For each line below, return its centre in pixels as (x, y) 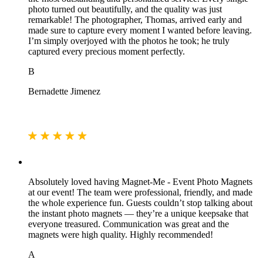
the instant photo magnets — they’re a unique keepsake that (138, 214)
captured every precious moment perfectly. (107, 52)
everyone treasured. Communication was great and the (129, 224)
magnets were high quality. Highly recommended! (121, 235)
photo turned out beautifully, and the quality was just (125, 9)
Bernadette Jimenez (64, 92)
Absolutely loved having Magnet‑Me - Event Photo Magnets (140, 182)
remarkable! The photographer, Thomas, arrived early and (135, 20)
